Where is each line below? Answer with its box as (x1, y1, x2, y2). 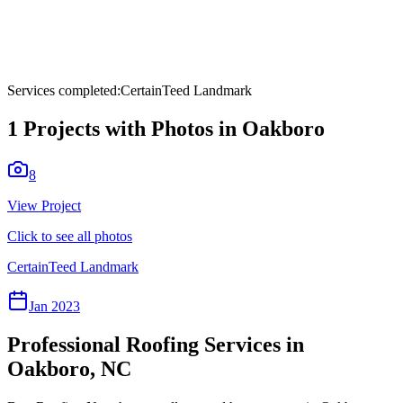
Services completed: (7, 82, 121, 98)
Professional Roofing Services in (7, 333, 304, 357)
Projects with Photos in (18, 116, 242, 140)
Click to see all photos (7, 228, 132, 245)
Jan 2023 (29, 299, 80, 315)
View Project (7, 198, 81, 214)
